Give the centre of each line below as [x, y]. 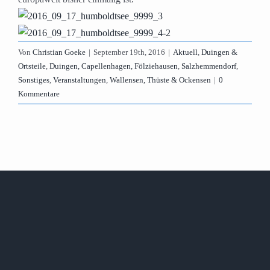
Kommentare [39, 94]
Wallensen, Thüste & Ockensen [160, 80]
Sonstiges [34, 80]
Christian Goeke [59, 52]
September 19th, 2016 [129, 52]
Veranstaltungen [80, 80]
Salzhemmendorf [209, 66]
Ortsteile [32, 66]
